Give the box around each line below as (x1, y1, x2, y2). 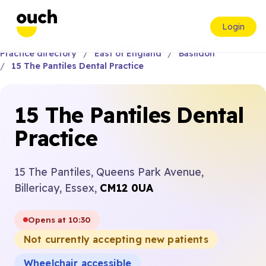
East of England (94, 48, 161, 59)
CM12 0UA (100, 181, 153, 194)
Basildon (179, 48, 216, 59)
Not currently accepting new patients (24, 233, 208, 245)
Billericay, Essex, (14, 181, 100, 194)
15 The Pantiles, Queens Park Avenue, (14, 165, 204, 178)
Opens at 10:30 (28, 214, 91, 225)
